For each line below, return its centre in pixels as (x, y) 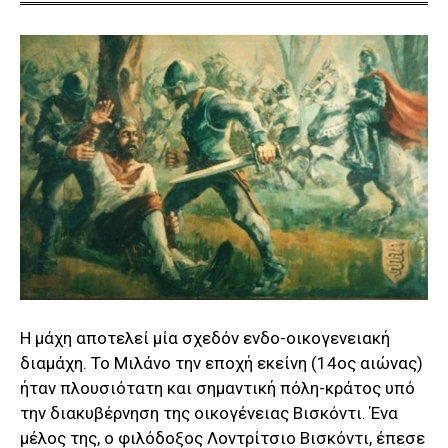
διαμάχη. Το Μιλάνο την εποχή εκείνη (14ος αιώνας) (221, 362)
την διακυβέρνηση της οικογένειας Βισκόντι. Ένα (209, 412)
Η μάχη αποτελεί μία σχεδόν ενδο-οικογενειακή (205, 337)
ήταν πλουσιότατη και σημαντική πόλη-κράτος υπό (217, 387)
